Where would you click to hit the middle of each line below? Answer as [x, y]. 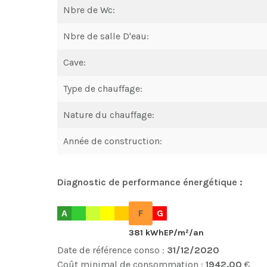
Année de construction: [113, 141]
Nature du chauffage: [109, 114]
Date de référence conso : [112, 250]
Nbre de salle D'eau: [106, 36]
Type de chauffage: [103, 88]
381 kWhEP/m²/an [166, 233]
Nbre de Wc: [89, 10]
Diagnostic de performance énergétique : [150, 182]
